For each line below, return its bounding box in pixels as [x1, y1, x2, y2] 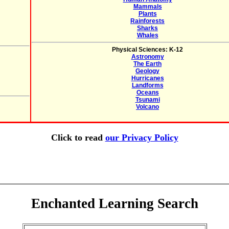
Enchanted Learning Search [31, 196, 198, 212]
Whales [136, 32, 158, 39]
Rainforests [130, 17, 165, 25]
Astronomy [131, 53, 164, 60]
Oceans [136, 89, 159, 96]
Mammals [133, 3, 162, 10]
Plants [138, 10, 157, 17]
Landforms [131, 82, 164, 89]
